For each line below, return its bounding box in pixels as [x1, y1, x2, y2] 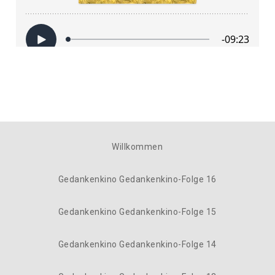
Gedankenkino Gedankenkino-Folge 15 [58, 207, 217, 217]
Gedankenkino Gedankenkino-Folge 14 [58, 239, 217, 249]
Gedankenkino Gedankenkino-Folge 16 [58, 174, 217, 184]
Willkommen [112, 142, 163, 152]
